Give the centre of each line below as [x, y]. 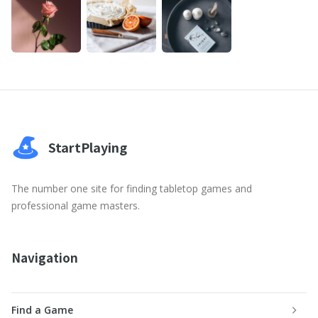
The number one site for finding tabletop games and [132, 189]
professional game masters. [76, 206]
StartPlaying [88, 147]
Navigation [45, 258]
